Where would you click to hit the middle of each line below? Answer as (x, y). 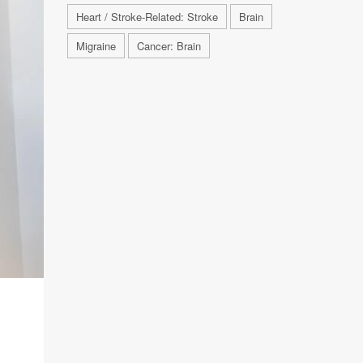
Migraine (96, 46)
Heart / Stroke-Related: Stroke (147, 17)
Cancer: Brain (169, 46)
